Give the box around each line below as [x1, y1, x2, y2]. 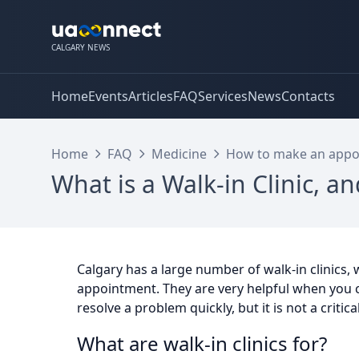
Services [198, 87, 248, 105]
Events [88, 87, 128, 105]
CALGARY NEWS [51, 42, 110, 53]
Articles [128, 87, 173, 105]
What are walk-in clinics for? [77, 330, 327, 357]
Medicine [151, 145, 207, 163]
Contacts [281, 87, 335, 105]
